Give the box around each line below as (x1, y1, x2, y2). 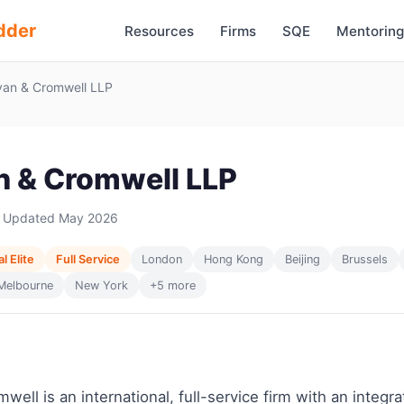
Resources (124, 22, 194, 40)
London (142, 252, 182, 266)
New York (75, 279, 128, 292)
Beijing (285, 252, 320, 266)
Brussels (342, 252, 388, 266)
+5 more (150, 279, 196, 292)
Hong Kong (204, 252, 263, 266)
